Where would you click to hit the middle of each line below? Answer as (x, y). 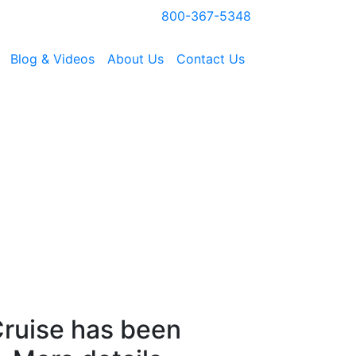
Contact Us (211, 59)
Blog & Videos (52, 59)
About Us (135, 59)
